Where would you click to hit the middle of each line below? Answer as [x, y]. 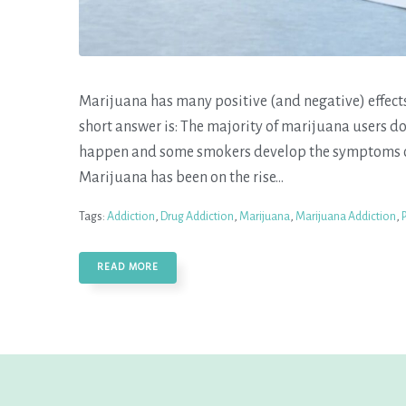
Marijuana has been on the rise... [181, 177]
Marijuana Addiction [346, 216]
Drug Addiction [197, 216]
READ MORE [128, 267]
